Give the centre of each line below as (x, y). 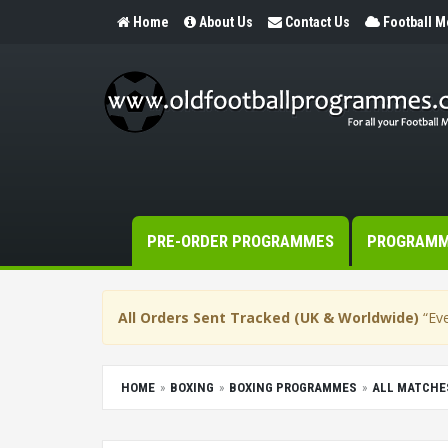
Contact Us (317, 22)
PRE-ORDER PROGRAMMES (240, 241)
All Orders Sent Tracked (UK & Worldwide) (268, 317)
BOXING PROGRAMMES (293, 387)
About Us (226, 22)
